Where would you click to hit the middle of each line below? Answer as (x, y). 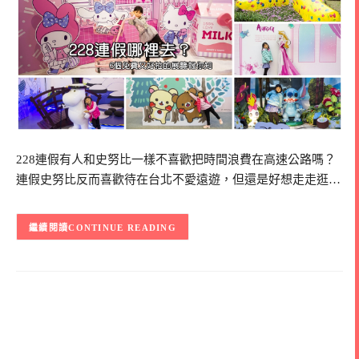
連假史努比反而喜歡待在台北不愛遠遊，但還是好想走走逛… (178, 180)
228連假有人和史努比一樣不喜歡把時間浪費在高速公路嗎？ (176, 160)
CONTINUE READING (123, 227)
